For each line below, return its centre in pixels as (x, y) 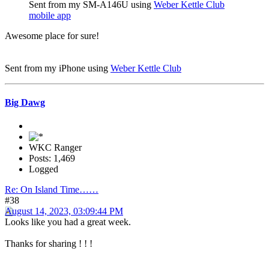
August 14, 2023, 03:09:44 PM (64, 211)
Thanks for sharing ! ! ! (49, 244)
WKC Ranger (55, 148)
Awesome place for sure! (52, 35)
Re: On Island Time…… (52, 190)
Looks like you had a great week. (68, 222)
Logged (44, 169)
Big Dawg (25, 103)
